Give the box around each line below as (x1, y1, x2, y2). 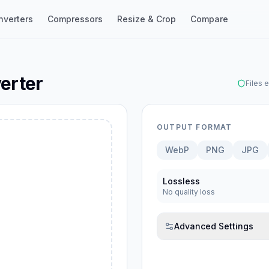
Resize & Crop (117, 14, 177, 24)
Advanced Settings (174, 221, 253, 231)
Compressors (47, 14, 103, 24)
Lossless (163, 176, 200, 186)
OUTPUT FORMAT (157, 122, 232, 131)
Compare (190, 14, 229, 24)
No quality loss (163, 187, 215, 196)
